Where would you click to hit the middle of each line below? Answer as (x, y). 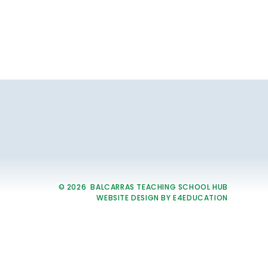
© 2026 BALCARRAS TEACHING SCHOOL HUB (143, 187)
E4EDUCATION (200, 197)
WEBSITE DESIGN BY (135, 197)
